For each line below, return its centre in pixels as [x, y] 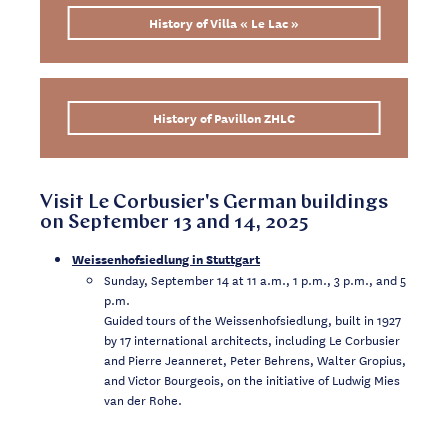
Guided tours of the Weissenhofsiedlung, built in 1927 [252, 318]
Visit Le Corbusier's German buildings [214, 202]
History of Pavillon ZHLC [223, 117]
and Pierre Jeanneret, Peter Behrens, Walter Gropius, [255, 358]
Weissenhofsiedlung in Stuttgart [166, 258]
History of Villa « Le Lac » [223, 22]
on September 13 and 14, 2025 [174, 222]
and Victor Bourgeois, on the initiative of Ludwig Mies [252, 378]
